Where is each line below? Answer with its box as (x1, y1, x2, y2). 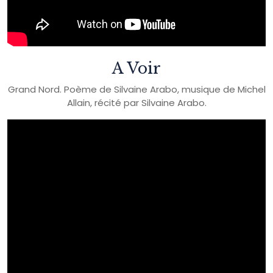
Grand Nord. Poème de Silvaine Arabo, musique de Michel (7, 82, 266, 96)
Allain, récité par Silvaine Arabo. (66, 96, 207, 109)
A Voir (112, 58, 161, 78)
